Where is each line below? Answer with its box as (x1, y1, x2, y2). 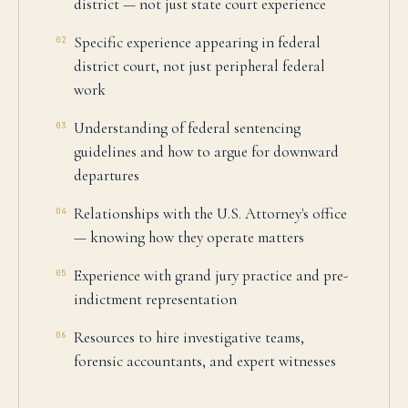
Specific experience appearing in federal (74, 33, 321, 52)
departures (74, 166, 139, 185)
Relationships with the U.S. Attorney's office (74, 204, 347, 223)
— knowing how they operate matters (74, 228, 304, 247)
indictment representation (74, 290, 237, 309)
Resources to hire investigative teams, (74, 328, 304, 347)
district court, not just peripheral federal (74, 56, 325, 76)
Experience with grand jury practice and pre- (74, 266, 348, 285)
